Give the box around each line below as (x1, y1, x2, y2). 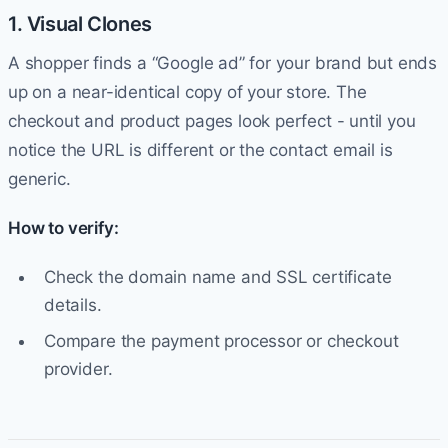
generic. (8, 168, 71, 189)
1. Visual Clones (8, 11, 152, 36)
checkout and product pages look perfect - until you (8, 110, 416, 131)
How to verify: (8, 217, 119, 238)
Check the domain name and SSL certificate (44, 266, 392, 287)
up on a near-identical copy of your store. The (8, 81, 367, 102)
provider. (44, 358, 113, 379)
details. (44, 294, 102, 315)
